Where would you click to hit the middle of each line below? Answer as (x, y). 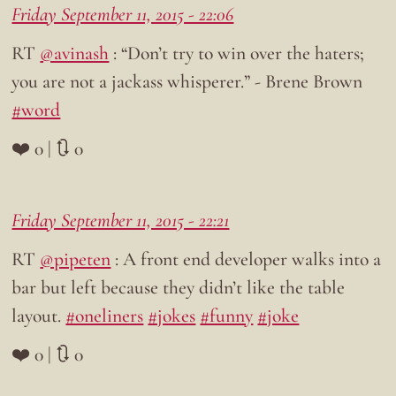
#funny (227, 316)
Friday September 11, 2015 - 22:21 (121, 221)
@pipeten (76, 259)
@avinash (75, 53)
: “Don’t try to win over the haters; (237, 53)
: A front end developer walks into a (246, 259)
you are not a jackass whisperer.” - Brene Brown (187, 82)
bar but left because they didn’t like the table (179, 288)
